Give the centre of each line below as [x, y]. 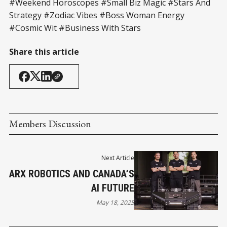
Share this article [44, 51]
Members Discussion [50, 123]
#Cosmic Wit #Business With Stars [75, 28]
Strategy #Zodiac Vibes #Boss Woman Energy [97, 15]
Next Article [118, 158]
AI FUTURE [113, 188]
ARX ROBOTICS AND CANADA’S [72, 174]
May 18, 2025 [116, 202]
